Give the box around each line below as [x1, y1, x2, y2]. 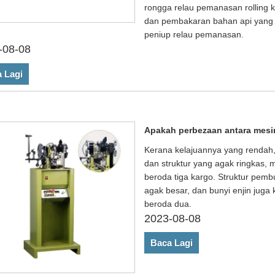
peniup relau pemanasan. [144, 29, 244, 40]
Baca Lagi [150, 238, 193, 249]
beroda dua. [144, 198, 192, 209]
